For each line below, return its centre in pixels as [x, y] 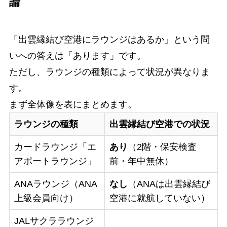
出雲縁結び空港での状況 [159, 124]
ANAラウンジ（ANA [55, 184]
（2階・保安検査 [162, 147]
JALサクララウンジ [54, 221]
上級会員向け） [46, 198]
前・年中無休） [141, 161]
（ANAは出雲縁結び [169, 184]
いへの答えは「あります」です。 [77, 55]
